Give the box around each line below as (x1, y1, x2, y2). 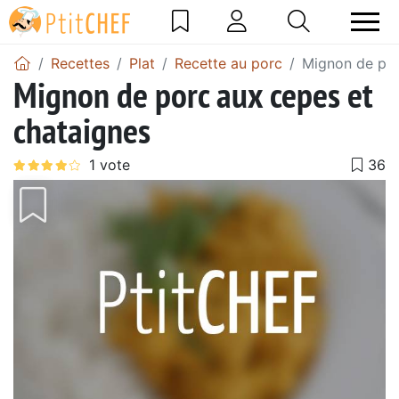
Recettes (51, 53, 110, 72)
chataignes (13, 106, 151, 153)
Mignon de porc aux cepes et (13, 70, 373, 118)
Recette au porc (175, 53, 282, 72)
